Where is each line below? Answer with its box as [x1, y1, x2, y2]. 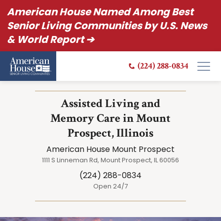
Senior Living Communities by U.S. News [7, 19, 207, 33]
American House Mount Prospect [46, 144, 175, 155]
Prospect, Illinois [68, 125, 153, 141]
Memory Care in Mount [50, 110, 171, 126]
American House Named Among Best [7, 5, 193, 19]
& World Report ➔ [7, 33, 94, 46]
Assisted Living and [61, 96, 160, 111]
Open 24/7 [93, 182, 128, 191]
